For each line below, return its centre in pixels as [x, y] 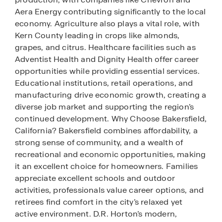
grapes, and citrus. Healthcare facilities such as [105, 48]
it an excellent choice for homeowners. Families [107, 166]
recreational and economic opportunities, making [111, 155]
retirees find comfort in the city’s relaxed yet [99, 202]
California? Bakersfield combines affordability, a [106, 131]
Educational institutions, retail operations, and [104, 83]
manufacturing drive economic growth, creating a [111, 95]
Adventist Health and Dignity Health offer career [107, 59]
